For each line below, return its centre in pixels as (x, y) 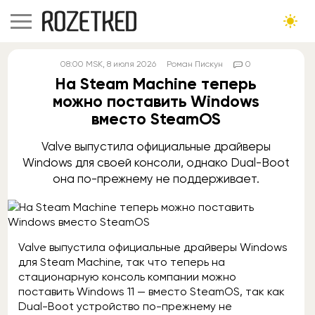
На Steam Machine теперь (156, 84)
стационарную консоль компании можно (127, 277)
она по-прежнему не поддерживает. (156, 179)
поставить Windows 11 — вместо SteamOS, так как (152, 291)
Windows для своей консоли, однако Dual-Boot (156, 162)
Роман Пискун (195, 64)
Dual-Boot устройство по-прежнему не (125, 306)
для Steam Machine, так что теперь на (122, 262)
